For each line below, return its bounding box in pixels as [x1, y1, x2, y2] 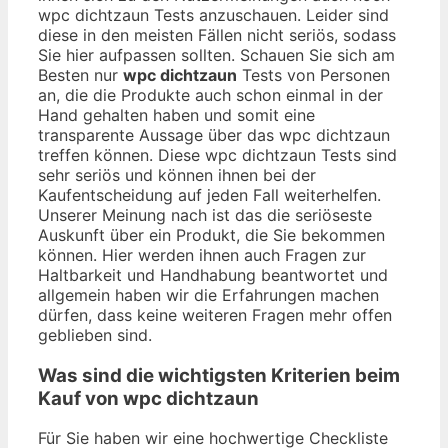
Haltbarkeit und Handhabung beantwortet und [38, 264, 388, 285]
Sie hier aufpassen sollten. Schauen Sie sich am [38, 44, 395, 65]
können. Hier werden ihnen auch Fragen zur [38, 244, 366, 265]
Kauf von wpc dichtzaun [38, 386, 259, 410]
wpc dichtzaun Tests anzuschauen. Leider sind [38, 4, 389, 25]
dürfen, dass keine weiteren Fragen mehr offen [38, 304, 392, 325]
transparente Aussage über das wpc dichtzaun [38, 124, 390, 145]
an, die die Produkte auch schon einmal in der [38, 84, 383, 105]
